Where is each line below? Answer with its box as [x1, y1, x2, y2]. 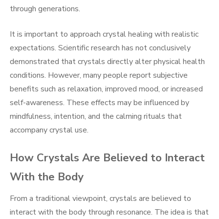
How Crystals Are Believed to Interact [10, 151, 205, 166]
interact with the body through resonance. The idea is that [10, 207, 209, 218]
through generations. [10, 3, 80, 15]
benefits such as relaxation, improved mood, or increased [10, 84, 203, 95]
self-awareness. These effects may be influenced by [10, 97, 189, 109]
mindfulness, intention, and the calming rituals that [10, 111, 182, 122]
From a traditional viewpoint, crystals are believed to [10, 193, 191, 204]
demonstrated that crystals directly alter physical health [10, 56, 205, 67]
